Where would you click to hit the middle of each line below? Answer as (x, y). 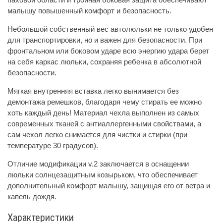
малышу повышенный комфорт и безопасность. (89, 10)
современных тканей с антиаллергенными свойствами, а (104, 123)
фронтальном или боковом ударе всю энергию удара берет (108, 51)
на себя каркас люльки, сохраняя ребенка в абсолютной (104, 61)
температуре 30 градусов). (53, 145)
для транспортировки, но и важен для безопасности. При (105, 40)
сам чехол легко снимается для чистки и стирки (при (97, 134)
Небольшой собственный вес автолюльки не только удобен (110, 29)
